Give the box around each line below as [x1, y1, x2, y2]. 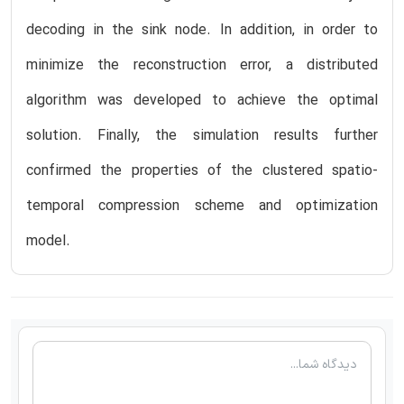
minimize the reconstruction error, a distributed [26, 54, 378, 77]
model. [26, 230, 70, 252]
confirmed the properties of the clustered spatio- [26, 160, 378, 182]
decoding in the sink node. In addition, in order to [26, 19, 378, 41]
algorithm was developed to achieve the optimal [26, 89, 378, 112]
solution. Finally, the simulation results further [26, 124, 378, 147]
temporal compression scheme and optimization [26, 195, 378, 217]
